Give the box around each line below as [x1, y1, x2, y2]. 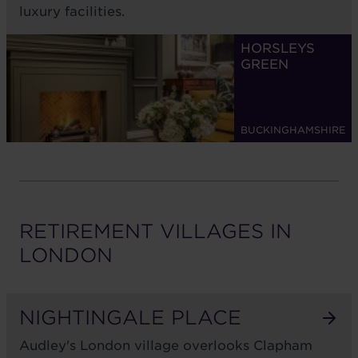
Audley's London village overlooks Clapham [19, 338, 312, 353]
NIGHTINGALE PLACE [19, 306, 241, 329]
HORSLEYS [241, 41, 315, 56]
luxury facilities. [19, 4, 125, 19]
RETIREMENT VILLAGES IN [19, 220, 292, 243]
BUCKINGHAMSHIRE [241, 124, 345, 136]
